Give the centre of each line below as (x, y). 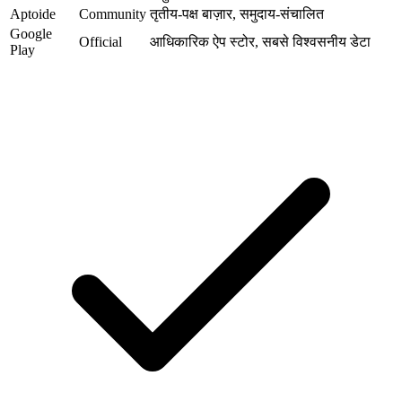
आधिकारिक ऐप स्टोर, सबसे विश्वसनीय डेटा (260, 42)
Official (100, 42)
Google (31, 34)
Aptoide (33, 14)
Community (113, 14)
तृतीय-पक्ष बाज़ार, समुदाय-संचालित (237, 14)
